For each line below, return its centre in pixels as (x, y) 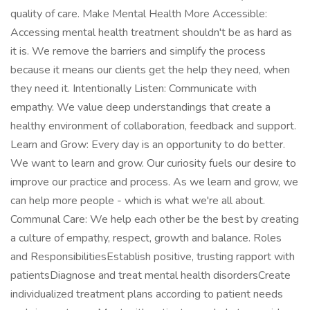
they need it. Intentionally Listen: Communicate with (134, 89)
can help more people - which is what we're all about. (138, 201)
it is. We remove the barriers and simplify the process (138, 51)
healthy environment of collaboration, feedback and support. (153, 126)
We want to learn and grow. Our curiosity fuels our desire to (153, 163)
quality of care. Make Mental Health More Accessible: (139, 14)
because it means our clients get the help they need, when (150, 70)
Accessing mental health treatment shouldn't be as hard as (151, 33)
